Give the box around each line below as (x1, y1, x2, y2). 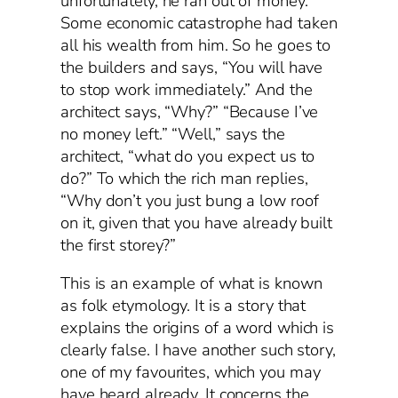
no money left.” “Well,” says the (60, 122, 285, 146)
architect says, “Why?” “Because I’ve (60, 99, 319, 123)
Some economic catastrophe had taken (60, 11, 338, 35)
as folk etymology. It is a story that (60, 294, 306, 318)
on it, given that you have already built (60, 211, 332, 235)
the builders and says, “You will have (60, 55, 323, 79)
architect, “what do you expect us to (60, 144, 315, 168)
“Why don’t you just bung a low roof (60, 188, 319, 212)
